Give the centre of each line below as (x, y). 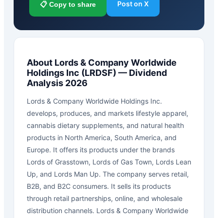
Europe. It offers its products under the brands (101, 149)
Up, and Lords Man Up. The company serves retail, (108, 174)
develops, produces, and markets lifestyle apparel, (108, 113)
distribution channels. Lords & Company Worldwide (108, 210)
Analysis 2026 (57, 83)
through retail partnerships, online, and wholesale (105, 198)
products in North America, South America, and (102, 137)
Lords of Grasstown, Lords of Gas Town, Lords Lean (109, 162)
